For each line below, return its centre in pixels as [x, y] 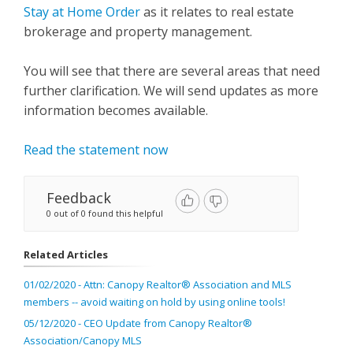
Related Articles [66, 255]
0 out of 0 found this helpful [105, 213]
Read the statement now [96, 150]
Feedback [79, 198]
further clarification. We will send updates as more [171, 91]
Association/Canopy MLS [83, 340]
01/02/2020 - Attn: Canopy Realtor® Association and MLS [158, 284]
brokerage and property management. [138, 32]
